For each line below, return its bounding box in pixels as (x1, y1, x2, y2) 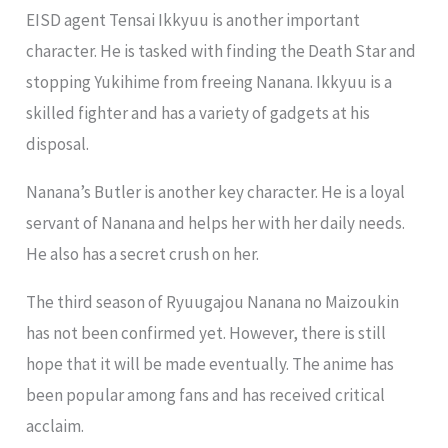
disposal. (26, 133, 90, 156)
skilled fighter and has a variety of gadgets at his (26, 102, 371, 125)
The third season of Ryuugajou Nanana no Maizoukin (26, 291, 400, 314)
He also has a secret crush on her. (26, 243, 260, 266)
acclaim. (26, 415, 85, 438)
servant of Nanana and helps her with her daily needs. (26, 212, 406, 235)
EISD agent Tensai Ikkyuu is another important (26, 9, 361, 32)
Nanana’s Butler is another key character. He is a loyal (26, 181, 406, 204)
